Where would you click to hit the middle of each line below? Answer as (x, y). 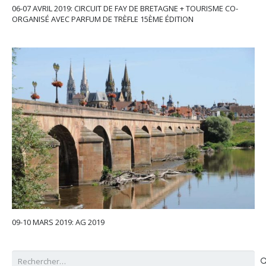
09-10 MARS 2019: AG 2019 (58, 222)
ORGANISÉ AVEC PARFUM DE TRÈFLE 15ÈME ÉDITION (102, 19)
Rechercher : (34, 256)
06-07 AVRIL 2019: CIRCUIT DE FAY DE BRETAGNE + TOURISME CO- (125, 9)
